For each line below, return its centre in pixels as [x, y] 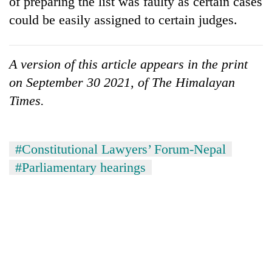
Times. [27, 100]
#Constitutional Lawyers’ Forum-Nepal [121, 149]
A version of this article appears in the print [128, 64]
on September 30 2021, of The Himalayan [122, 82]
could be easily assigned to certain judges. [123, 19]
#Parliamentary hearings [80, 167]
